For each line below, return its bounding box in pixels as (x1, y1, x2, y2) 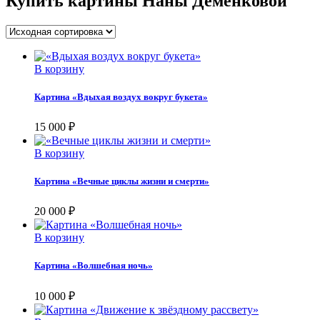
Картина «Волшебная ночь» (34, 260, 153, 271)
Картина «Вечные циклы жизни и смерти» (34, 176, 209, 187)
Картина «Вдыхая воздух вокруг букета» (34, 91, 208, 102)
